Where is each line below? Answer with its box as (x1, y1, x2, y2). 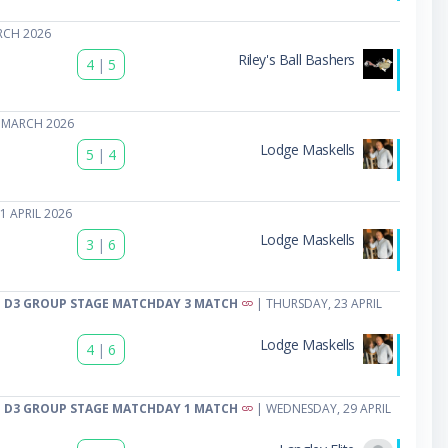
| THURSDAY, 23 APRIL (252, 294, 382, 312)
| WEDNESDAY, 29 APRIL (252, 399, 391, 417)
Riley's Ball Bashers (237, 49, 355, 69)
